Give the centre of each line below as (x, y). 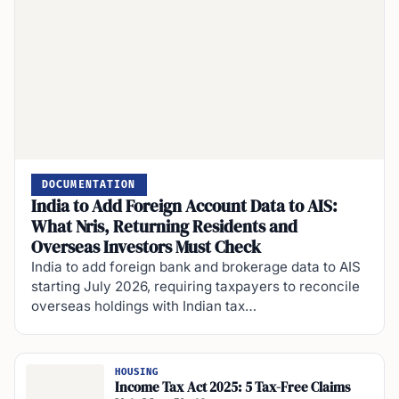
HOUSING (137, 371)
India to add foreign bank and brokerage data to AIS (196, 267)
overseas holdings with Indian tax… (144, 306)
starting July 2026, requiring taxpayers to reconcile (195, 287)
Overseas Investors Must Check (146, 247)
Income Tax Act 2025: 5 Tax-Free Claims (233, 387)
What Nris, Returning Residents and (164, 227)
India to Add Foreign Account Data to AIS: (184, 206)
